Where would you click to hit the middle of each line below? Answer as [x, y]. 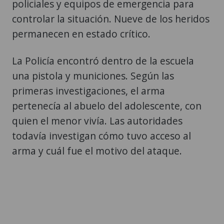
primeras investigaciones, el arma [88, 90]
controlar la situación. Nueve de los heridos [111, 18]
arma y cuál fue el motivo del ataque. [97, 150]
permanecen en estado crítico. [81, 33]
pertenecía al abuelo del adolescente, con [107, 105]
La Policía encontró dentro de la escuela [103, 60]
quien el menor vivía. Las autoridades [97, 120]
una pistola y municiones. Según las [93, 75]
